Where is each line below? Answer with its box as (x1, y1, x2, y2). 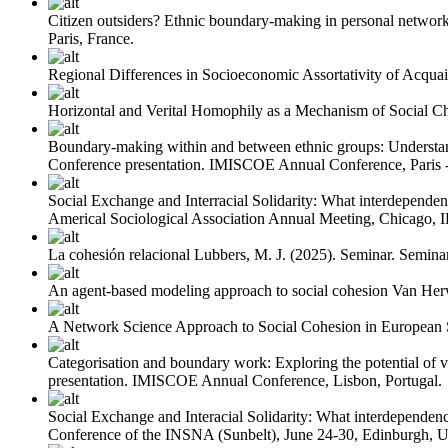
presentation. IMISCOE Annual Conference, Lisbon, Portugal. (48, 371, 442, 389)
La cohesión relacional (48, 245, 190, 263)
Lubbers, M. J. (194, 245, 286, 263)
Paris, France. (48, 29, 134, 47)
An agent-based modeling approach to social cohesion (48, 281, 388, 299)
